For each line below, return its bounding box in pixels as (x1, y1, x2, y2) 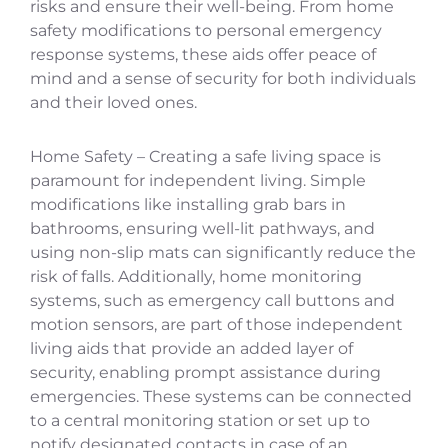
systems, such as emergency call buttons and (30, 291, 395, 311)
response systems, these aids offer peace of (30, 45, 376, 65)
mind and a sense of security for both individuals (30, 69, 416, 89)
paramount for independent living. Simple (30, 171, 366, 191)
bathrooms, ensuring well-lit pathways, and (30, 219, 375, 239)
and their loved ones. (30, 93, 197, 113)
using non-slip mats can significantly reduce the (30, 243, 416, 263)
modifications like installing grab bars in (30, 195, 346, 215)
